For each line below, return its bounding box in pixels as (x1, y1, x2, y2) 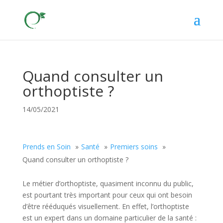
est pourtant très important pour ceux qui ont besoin (22, 190, 192, 200)
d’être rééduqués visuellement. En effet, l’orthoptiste (22, 202, 189, 211)
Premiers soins (110, 142, 158, 151)
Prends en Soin (22, 142, 71, 151)
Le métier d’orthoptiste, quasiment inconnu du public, (22, 179, 194, 188)
